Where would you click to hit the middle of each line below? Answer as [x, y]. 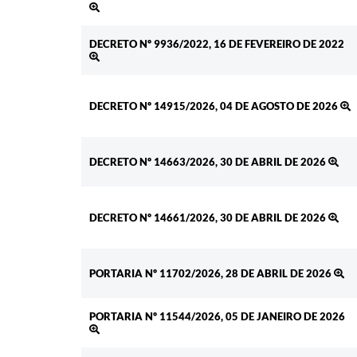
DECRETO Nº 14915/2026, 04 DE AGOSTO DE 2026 [215, 106]
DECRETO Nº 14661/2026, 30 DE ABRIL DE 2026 [209, 218]
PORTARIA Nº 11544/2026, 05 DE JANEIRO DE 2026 [217, 317]
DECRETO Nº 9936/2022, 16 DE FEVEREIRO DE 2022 [217, 44]
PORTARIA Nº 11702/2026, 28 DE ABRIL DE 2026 [212, 274]
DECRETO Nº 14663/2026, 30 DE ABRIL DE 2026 [209, 162]
